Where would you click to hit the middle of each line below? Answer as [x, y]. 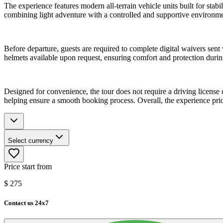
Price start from [28, 167]
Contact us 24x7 [26, 203]
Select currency [31, 141]
